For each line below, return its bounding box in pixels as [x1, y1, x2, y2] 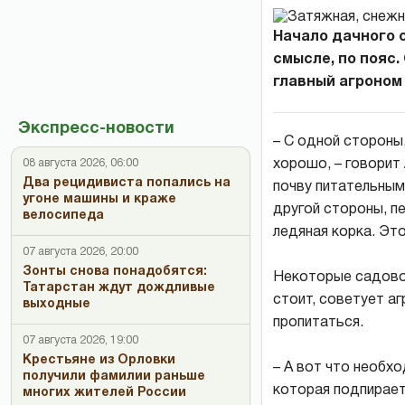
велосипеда [23, 210, 104, 221]
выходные [23, 298, 90, 310]
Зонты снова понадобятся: [23, 266, 207, 278]
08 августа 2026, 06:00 [23, 158, 138, 168]
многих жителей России [23, 387, 186, 399]
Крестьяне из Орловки [23, 354, 175, 366]
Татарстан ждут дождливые [23, 282, 215, 294]
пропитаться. [273, 316, 363, 329]
